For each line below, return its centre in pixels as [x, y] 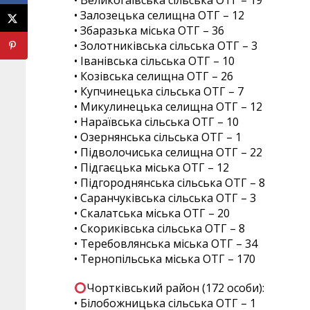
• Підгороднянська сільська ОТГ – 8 [170, 183]
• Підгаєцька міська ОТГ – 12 [152, 168]
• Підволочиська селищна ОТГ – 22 [168, 153]
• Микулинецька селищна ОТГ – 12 [168, 107]
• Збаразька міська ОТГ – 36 [149, 31]
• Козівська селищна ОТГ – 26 [154, 76]
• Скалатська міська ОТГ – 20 [152, 213]
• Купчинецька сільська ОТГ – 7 [159, 92]
